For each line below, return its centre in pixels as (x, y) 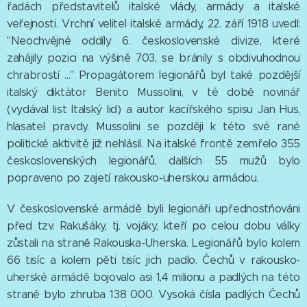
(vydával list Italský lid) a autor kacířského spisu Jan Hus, (153, 110)
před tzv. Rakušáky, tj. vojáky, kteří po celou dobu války (153, 226)
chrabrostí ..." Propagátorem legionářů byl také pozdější (153, 75)
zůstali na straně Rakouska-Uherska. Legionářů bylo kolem (153, 243)
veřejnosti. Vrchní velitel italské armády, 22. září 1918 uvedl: (153, 24)
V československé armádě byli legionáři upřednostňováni (153, 209)
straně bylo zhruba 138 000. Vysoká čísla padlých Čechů (153, 295)
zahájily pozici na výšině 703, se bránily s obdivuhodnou (153, 58)
